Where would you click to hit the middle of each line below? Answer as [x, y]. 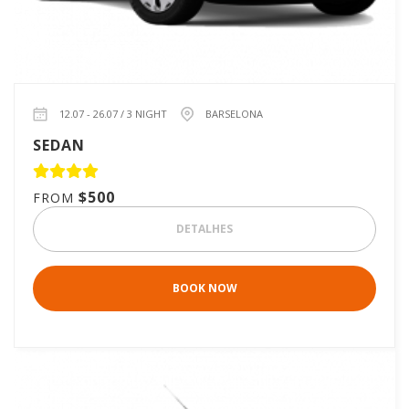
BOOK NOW [204, 288]
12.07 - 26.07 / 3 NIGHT [113, 114]
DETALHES [204, 229]
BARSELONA [234, 114]
